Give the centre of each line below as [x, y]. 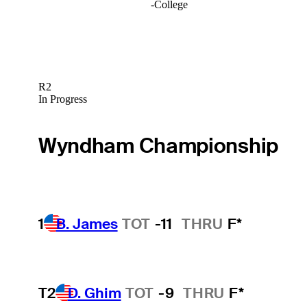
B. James [87, 223]
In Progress [62, 99]
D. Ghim [94, 293]
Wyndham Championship [158, 145]
